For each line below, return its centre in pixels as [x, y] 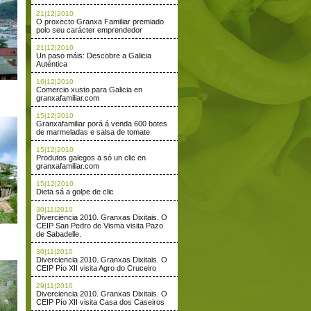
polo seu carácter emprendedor [89, 30]
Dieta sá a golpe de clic [75, 192]
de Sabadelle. [59, 234]
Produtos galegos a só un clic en [91, 158]
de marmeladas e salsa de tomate [93, 132]
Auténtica [52, 64]
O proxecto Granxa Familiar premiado [100, 22]
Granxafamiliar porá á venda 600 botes [102, 124]
